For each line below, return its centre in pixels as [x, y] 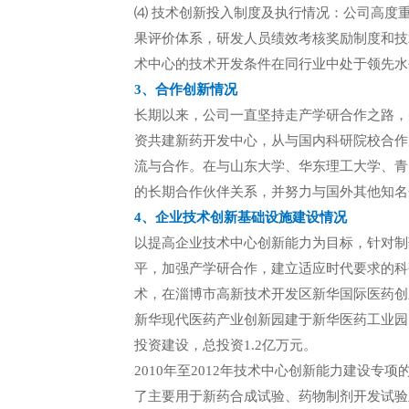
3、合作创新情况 [186, 89]
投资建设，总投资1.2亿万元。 [225, 345]
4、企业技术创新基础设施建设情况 [241, 217]
